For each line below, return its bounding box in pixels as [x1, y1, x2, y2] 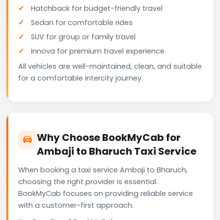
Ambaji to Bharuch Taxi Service [37, 144, 196, 158]
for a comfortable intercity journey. [18, 73, 143, 83]
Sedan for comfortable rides [31, 17, 133, 27]
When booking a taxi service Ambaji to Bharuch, [18, 165, 188, 175]
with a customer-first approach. [18, 200, 134, 210]
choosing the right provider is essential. [18, 176, 158, 187]
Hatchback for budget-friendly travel [31, 3, 163, 13]
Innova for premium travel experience [31, 46, 165, 56]
